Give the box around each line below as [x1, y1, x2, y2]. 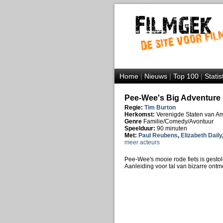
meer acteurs [124, 139, 160, 146]
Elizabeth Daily [180, 132, 222, 139]
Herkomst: [124, 111, 156, 118]
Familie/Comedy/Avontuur [143, 118, 214, 125]
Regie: [124, 104, 143, 111]
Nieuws [144, 72, 167, 80]
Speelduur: [124, 125, 157, 132]
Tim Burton [144, 104, 176, 111]
